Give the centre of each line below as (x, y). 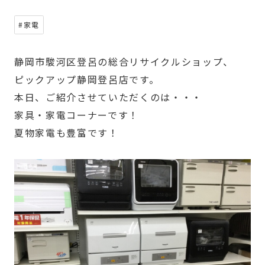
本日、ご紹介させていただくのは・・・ (108, 97)
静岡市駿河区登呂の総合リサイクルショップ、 (124, 61)
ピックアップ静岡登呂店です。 (87, 79)
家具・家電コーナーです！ (76, 114)
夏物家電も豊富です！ (66, 132)
